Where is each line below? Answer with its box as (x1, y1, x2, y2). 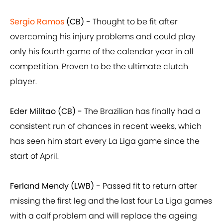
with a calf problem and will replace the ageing (10, 210, 197, 222)
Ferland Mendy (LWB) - (10, 180, 101, 192)
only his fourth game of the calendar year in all (10, 46, 194, 58)
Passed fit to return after (101, 180, 197, 192)
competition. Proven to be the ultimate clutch (10, 61, 188, 73)
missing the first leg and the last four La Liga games (10, 195, 212, 207)
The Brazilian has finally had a (82, 106, 201, 117)
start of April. (10, 150, 59, 162)
